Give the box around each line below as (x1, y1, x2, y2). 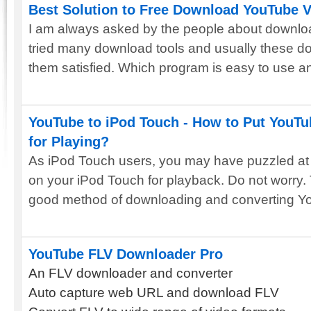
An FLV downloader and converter (28, 266, 233, 280)
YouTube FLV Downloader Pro (28, 246, 223, 262)
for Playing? (28, 134, 109, 149)
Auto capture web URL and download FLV (28, 285, 279, 300)
